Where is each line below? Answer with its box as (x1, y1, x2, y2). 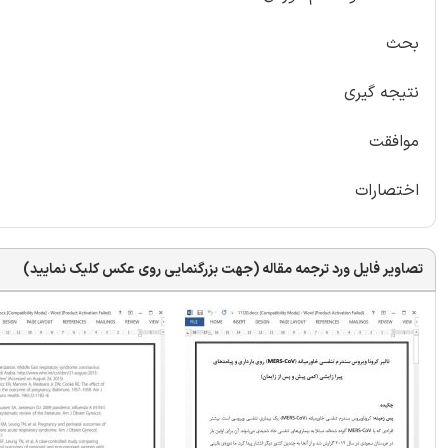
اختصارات (355, 178, 419, 203)
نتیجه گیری (344, 80, 419, 105)
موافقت (369, 129, 419, 154)
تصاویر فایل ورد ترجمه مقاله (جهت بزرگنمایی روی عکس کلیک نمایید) (23, 258, 423, 280)
